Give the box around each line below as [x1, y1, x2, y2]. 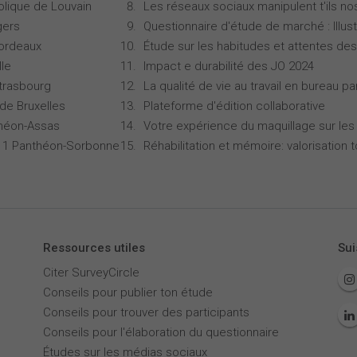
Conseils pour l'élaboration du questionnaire [42, 325, 279, 339]
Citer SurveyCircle [42, 265, 139, 280]
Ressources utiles [42, 241, 145, 255]
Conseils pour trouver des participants [42, 305, 249, 320]
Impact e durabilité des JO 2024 [143, 59, 314, 73]
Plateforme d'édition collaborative [143, 99, 325, 113]
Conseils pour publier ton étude [42, 285, 213, 300]
